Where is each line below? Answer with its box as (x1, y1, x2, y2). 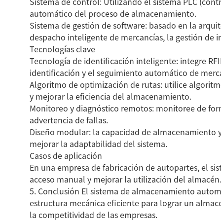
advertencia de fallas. (30, 114, 108, 126)
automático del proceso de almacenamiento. (30, 7, 196, 19)
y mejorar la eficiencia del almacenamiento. (30, 90, 191, 102)
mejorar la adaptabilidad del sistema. (30, 138, 167, 149)
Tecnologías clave (30, 43, 95, 55)
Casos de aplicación (30, 149, 102, 161)
